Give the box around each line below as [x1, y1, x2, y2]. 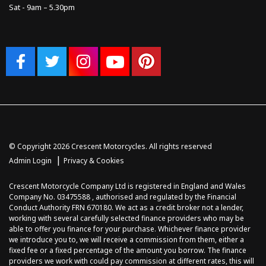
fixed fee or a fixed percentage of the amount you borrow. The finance [9, 245, 246, 255]
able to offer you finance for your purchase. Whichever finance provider [9, 223, 251, 234]
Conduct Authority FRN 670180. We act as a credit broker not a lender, [9, 202, 243, 213]
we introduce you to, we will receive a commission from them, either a [9, 234, 244, 245]
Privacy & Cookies [64, 155, 124, 166]
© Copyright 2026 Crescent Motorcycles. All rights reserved [9, 141, 212, 151]
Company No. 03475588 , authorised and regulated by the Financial [9, 191, 236, 202]
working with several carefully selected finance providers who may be [9, 213, 244, 223]
